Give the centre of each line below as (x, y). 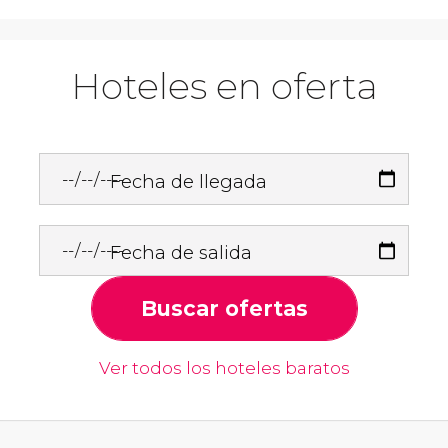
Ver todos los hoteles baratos (224, 367)
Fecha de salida (181, 253)
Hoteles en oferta (224, 86)
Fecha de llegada (189, 181)
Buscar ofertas (224, 308)
